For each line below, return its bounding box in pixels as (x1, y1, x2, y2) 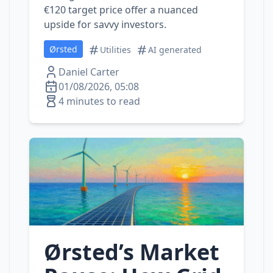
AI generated (148, 44, 202, 55)
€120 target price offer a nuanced (44, 3, 198, 16)
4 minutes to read (58, 94, 140, 108)
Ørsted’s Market (44, 237, 219, 267)
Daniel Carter (58, 65, 119, 79)
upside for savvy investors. (44, 18, 166, 31)
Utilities (100, 44, 131, 55)
